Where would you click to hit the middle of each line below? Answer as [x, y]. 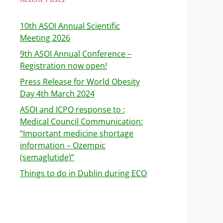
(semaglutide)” [47, 157]
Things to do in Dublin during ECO [83, 173]
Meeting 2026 [45, 38]
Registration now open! [63, 66]
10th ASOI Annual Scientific [70, 26]
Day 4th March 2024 [57, 94]
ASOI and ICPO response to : [72, 110]
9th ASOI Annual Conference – [76, 54]
